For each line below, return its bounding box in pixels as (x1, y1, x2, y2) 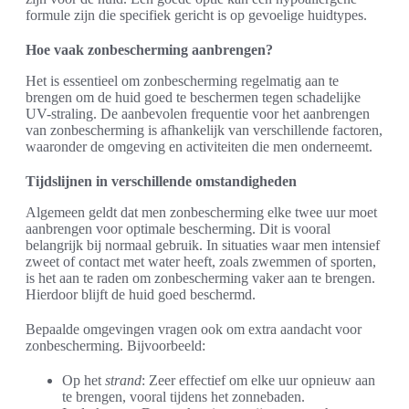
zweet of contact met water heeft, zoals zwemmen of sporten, (26, 254, 376, 270)
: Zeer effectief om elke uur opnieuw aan (142, 372, 375, 389)
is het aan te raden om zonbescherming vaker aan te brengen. (26, 270, 375, 287)
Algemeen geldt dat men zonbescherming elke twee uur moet (26, 204, 377, 221)
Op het (62, 372, 105, 389)
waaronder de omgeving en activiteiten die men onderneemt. (26, 139, 372, 155)
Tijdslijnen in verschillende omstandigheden (26, 173, 297, 190)
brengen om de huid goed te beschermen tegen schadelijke (26, 89, 361, 106)
